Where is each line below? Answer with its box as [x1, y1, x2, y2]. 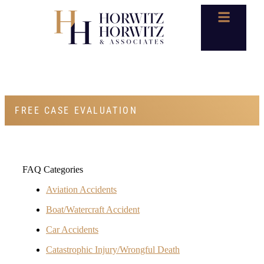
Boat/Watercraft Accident [46, 204, 140, 215]
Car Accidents [46, 225, 98, 235]
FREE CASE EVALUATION [15, 105, 138, 117]
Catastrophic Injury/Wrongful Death [46, 245, 180, 255]
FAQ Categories [22, 164, 83, 175]
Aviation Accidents [46, 184, 117, 195]
